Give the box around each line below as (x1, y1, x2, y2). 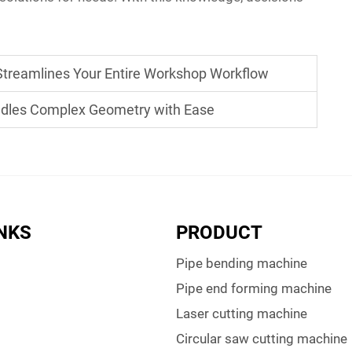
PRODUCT (176, 222, 262, 244)
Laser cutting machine (176, 306, 307, 321)
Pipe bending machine (176, 255, 307, 271)
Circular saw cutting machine (176, 331, 347, 346)
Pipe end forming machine (176, 280, 332, 296)
